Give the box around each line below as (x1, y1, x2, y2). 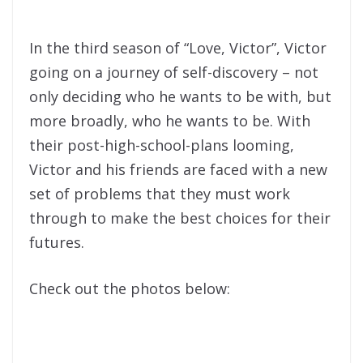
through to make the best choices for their (29, 208, 331, 228)
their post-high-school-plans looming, (29, 135, 294, 156)
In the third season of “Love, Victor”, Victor (29, 38, 327, 58)
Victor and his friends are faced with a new (29, 160, 327, 180)
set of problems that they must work (29, 184, 290, 204)
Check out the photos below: (29, 279, 230, 299)
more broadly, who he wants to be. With (29, 111, 310, 131)
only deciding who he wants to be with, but (29, 87, 331, 107)
